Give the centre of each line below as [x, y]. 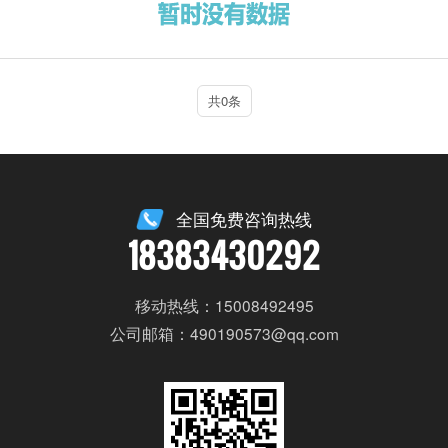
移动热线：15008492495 [224, 305]
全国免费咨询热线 [244, 219]
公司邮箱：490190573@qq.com [224, 333]
